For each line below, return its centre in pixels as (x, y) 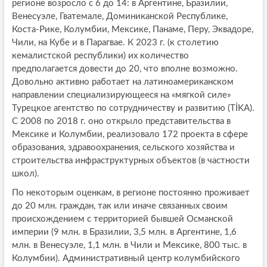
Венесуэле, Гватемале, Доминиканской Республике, (119, 16)
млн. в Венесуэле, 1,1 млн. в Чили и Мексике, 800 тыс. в (129, 245)
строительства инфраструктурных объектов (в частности (131, 160)
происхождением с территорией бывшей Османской (122, 219)
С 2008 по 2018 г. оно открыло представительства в (121, 121)
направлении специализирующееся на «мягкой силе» (121, 95)
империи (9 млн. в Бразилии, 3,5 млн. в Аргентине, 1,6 (124, 232)
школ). (25, 173)
